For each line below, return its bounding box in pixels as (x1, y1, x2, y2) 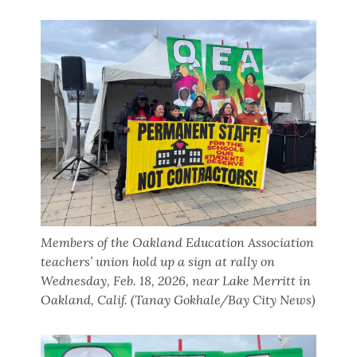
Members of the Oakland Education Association (41, 234, 315, 251)
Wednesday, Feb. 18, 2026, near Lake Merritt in (41, 273, 312, 289)
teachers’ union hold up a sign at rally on (41, 253, 276, 270)
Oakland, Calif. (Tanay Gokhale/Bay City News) (41, 292, 316, 308)
